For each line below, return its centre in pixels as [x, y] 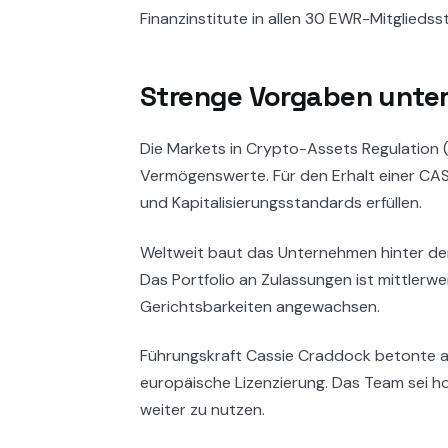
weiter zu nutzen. [202, 409]
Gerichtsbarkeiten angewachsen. [260, 306]
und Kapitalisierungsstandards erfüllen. [281, 203]
